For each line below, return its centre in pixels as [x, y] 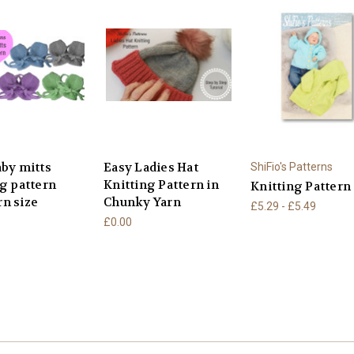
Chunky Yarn [142, 203]
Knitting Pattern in [161, 185]
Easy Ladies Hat [151, 168]
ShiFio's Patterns [292, 167]
